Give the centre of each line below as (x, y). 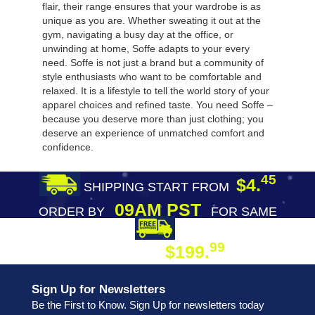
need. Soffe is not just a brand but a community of (153, 62)
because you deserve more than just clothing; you (153, 118)
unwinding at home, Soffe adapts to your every (146, 48)
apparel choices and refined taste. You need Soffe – (157, 104)
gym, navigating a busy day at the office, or (138, 34)
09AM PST (157, 209)
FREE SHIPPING (227, 230)
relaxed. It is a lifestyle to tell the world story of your (156, 90)
